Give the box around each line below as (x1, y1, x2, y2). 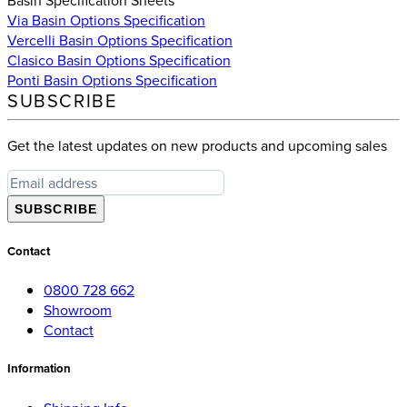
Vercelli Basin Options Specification (7, 29, 233, 50)
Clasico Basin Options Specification (7, 49, 231, 70)
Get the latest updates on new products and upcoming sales (7, 134, 387, 155)
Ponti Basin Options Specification (7, 69, 217, 90)
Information (7, 360, 71, 378)
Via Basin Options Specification (7, 9, 205, 30)
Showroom (44, 300, 112, 321)
